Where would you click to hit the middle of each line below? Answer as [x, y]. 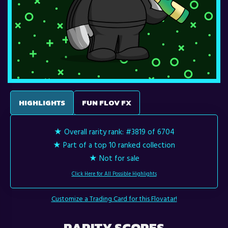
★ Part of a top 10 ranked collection [114, 145]
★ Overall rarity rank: [90, 132]
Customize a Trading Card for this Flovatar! [114, 199]
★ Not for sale [114, 158]
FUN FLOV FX [107, 103]
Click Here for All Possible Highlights [114, 174]
